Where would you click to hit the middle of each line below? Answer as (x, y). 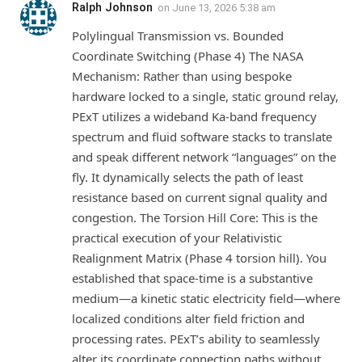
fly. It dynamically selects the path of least (187, 177)
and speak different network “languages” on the (204, 156)
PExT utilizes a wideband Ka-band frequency (194, 116)
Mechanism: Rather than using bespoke (182, 76)
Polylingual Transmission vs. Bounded (178, 35)
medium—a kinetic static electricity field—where (206, 298)
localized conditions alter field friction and (188, 318)
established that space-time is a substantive (192, 278)
